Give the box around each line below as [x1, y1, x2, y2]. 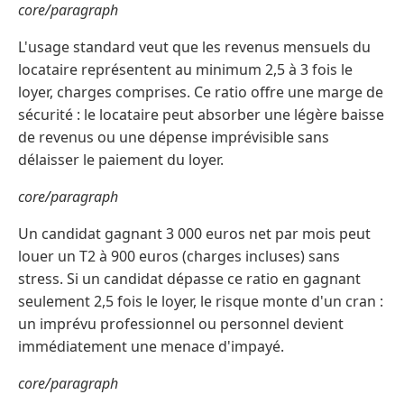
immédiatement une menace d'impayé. [18, 336, 284, 357]
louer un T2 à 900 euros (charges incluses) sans [18, 246, 340, 267]
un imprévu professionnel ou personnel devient [18, 314, 344, 335]
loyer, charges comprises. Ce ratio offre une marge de [18, 82, 383, 103]
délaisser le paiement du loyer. [18, 150, 224, 170]
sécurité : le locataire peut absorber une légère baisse [18, 105, 384, 125]
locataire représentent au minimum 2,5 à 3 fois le [18, 60, 353, 80]
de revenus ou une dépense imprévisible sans [18, 127, 329, 148]
